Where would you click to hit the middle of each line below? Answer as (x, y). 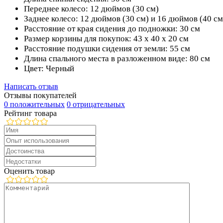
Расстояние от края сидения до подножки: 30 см (112, 28)
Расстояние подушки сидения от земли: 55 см (107, 48)
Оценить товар (29, 171)
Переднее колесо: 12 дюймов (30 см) (91, 8)
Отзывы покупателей (40, 95)
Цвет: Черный (49, 68)
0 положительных (34, 104)
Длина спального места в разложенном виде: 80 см (117, 58)
